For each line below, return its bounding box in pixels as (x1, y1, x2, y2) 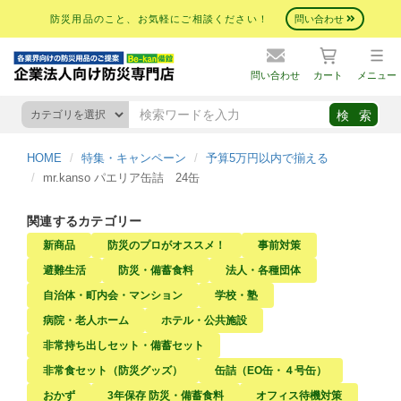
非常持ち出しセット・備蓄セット (43, 339, 204, 352)
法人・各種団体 (226, 264, 301, 277)
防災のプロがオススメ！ (107, 239, 226, 252)
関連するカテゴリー (27, 214, 142, 228)
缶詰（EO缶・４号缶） (215, 364, 327, 377)
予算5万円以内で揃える (206, 152, 328, 165)
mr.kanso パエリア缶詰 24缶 (43, 172, 200, 184)
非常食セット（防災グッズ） (43, 364, 183, 377)
